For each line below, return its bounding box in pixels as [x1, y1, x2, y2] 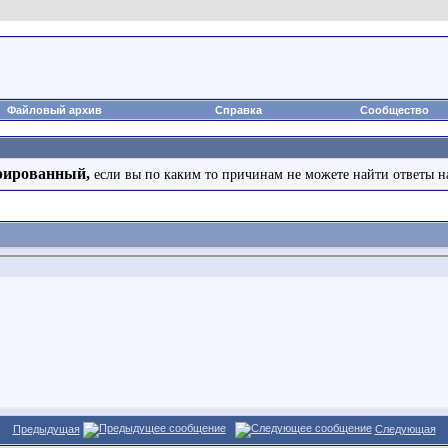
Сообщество [360, 104, 429, 116]
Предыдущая [12, 422, 80, 435]
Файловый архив [7, 104, 102, 116]
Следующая [374, 422, 436, 435]
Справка [214, 104, 262, 116]
